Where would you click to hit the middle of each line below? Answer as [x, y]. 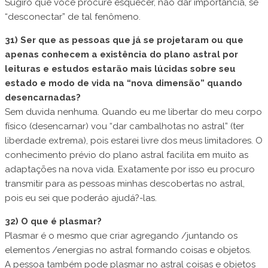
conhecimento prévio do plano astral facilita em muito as [127, 155]
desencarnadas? [43, 98]
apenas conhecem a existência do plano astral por [121, 55]
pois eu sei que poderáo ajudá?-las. [81, 198]
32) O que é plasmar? [53, 222]
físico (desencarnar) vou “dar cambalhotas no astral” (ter [124, 127]
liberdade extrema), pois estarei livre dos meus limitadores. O [134, 141]
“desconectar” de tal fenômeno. [73, 17]
